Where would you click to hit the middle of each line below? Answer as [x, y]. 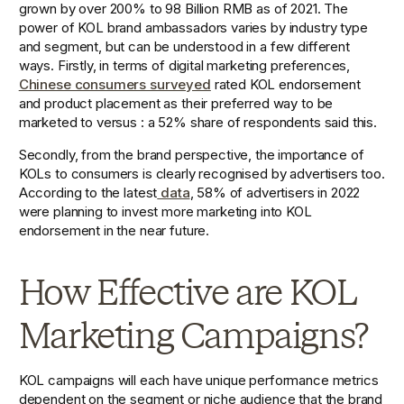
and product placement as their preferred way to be [176, 104]
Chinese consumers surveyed [115, 85]
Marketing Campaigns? [193, 336]
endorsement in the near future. [115, 231]
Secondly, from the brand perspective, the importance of [191, 155]
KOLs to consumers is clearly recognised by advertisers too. [202, 174]
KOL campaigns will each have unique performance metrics [198, 381]
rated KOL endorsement [285, 85]
